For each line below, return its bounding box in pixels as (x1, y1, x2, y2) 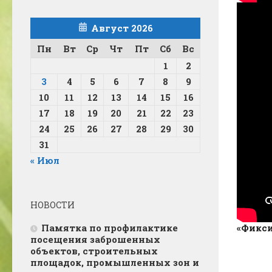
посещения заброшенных (30, 233, 160, 245)
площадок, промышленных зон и (30, 256, 199, 268)
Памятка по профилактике (41, 221, 178, 234)
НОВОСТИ (30, 199, 75, 211)
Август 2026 (90, 21, 153, 34)
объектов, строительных (30, 244, 158, 257)
